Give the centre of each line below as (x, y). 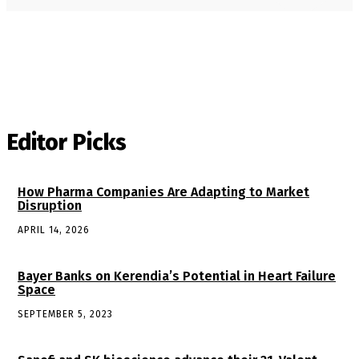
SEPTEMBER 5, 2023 (65, 315)
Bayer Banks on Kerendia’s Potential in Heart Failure (177, 276)
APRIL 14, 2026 (54, 230)
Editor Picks (67, 143)
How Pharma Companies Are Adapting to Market (163, 192)
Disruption (50, 206)
